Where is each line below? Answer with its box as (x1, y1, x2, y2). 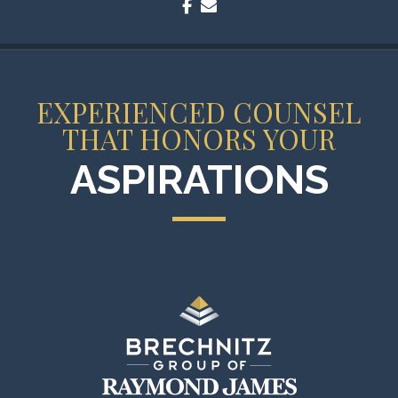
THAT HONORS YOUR (62, 119, 336, 157)
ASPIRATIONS (69, 155, 329, 203)
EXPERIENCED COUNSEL (36, 92, 362, 131)
